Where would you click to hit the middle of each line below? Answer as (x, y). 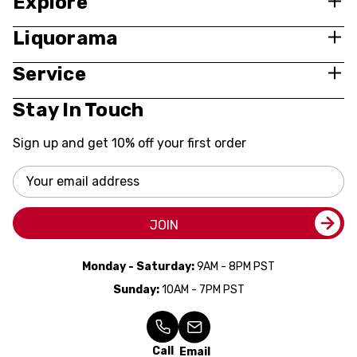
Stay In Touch (78, 110)
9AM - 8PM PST (235, 266)
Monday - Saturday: (138, 266)
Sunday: (136, 289)
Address (33, 190)
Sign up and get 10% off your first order (129, 143)
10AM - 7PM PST (202, 289)
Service (49, 74)
